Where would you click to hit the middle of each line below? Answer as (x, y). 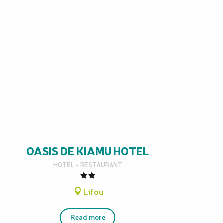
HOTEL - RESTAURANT (88, 165)
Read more (88, 216)
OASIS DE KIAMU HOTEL (88, 150)
